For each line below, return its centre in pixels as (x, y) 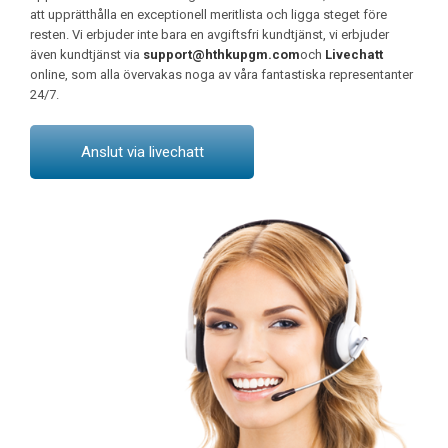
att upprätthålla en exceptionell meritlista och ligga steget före (208, 14)
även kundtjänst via (86, 54)
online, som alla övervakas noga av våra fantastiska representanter (221, 74)
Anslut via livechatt (142, 152)
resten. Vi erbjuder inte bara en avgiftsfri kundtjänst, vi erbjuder (209, 34)
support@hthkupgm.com (221, 54)
